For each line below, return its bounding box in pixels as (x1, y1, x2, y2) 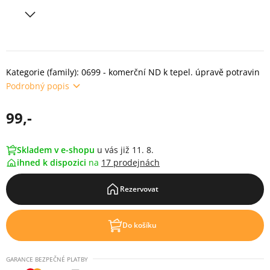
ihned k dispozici (17, 157, 89, 168)
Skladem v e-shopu (17, 144, 95, 155)
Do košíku (122, 220, 157, 230)
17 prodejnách (101, 157, 160, 168)
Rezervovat (120, 184, 159, 194)
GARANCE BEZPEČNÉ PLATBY (6, 255, 88, 263)
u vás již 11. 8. (97, 144, 154, 155)
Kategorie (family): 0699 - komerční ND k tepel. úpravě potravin (6, 66, 260, 78)
